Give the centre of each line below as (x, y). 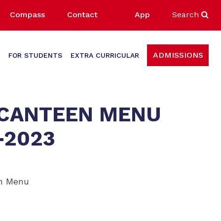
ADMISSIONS (178, 55)
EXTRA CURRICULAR (105, 55)
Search (187, 14)
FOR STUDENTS (35, 55)
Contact (82, 14)
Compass (27, 14)
